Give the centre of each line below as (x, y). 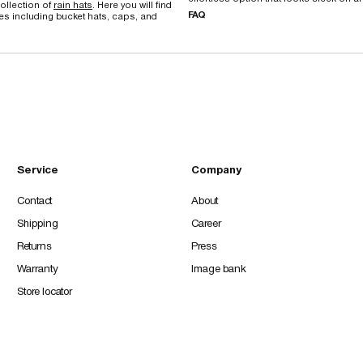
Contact (35, 200)
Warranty (38, 268)
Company (216, 169)
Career (206, 223)
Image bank (219, 268)
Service (38, 169)
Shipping (38, 223)
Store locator (45, 291)
